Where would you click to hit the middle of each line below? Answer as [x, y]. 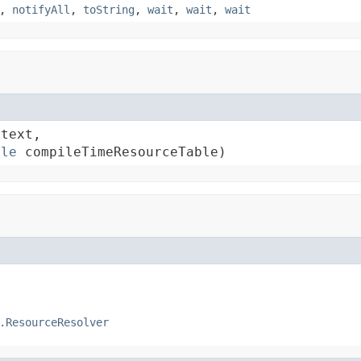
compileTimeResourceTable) [122, 151]
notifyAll [41, 9]
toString [109, 9]
